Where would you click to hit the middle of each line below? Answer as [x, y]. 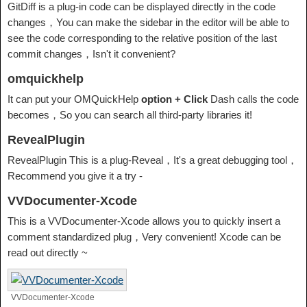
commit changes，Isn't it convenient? [91, 54]
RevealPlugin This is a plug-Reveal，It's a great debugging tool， [152, 160]
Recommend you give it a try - [75, 176]
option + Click [174, 99]
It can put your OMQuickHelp [74, 99]
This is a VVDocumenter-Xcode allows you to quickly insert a [144, 221]
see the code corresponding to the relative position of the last [142, 38]
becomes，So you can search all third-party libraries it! [130, 115]
